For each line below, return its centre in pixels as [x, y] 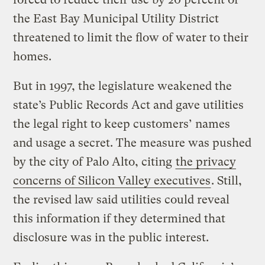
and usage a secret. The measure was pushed [132, 143]
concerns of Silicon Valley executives [112, 181]
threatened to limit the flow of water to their [131, 38]
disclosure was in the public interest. [111, 238]
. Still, [227, 181]
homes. [33, 57]
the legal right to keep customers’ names [122, 124]
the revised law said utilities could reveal [122, 200]
